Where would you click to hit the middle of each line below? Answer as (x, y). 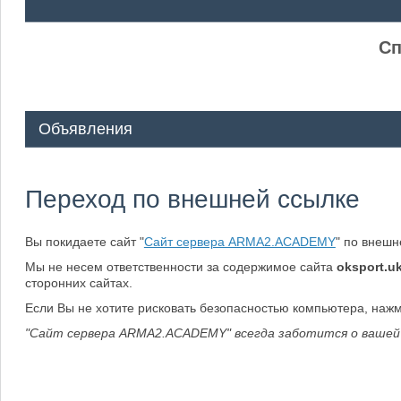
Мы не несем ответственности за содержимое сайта (180, 267)
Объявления (85, 129)
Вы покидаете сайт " (84, 242)
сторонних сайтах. (78, 283)
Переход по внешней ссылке (192, 199)
